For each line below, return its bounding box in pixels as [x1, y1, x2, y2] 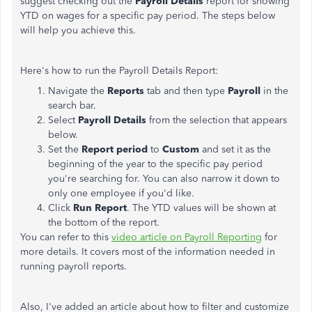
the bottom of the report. [48, 217, 159, 228]
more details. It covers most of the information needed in [20, 246, 275, 258]
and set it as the [202, 143, 271, 155]
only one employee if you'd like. [48, 187, 194, 199]
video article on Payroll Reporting [111, 231, 262, 243]
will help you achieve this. [20, 24, 136, 36]
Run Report [73, 202, 127, 214]
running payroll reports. [20, 260, 127, 272]
